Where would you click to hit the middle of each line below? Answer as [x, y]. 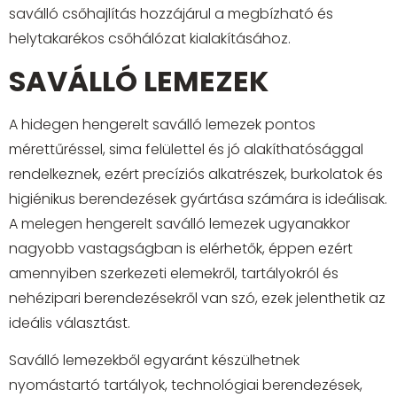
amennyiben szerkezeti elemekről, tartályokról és [174, 273]
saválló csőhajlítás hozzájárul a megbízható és [171, 14]
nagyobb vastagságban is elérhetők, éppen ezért [181, 248]
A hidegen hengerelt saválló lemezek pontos [162, 124]
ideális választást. [70, 323]
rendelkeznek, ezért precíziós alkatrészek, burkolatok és [196, 174]
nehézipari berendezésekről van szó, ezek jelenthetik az [197, 298]
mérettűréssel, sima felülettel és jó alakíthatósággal [186, 149]
